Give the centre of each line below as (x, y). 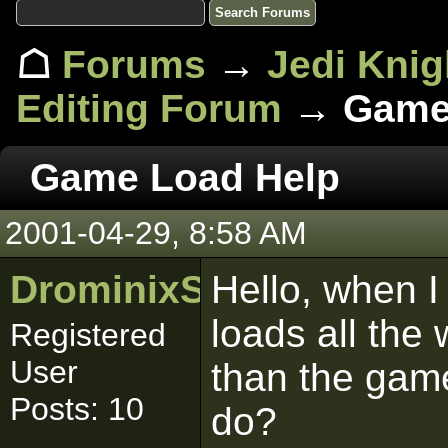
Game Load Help (185, 177)
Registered (88, 335)
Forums (134, 64)
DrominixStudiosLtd (197, 289)
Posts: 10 (77, 409)
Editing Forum (149, 108)
